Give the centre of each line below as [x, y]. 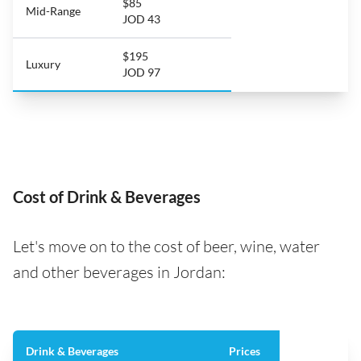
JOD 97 [141, 72]
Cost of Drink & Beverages [107, 196]
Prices [245, 351]
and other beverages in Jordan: [119, 272]
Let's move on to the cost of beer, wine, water [166, 246]
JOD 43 [141, 19]
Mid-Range [53, 10]
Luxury [43, 64]
